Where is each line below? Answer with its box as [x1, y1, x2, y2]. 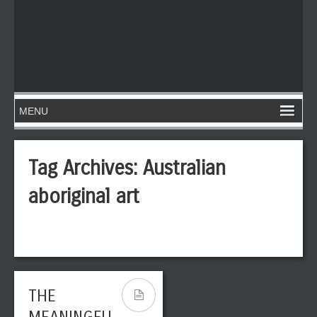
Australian [143, 156, 226, 180]
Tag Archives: [28, 156, 143, 180]
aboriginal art [28, 185, 139, 209]
